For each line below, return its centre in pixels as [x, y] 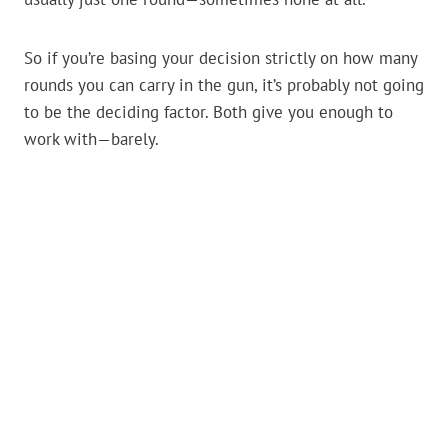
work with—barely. [91, 139]
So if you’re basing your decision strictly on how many [220, 58]
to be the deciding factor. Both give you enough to [208, 112]
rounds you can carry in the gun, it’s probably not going [224, 85]
